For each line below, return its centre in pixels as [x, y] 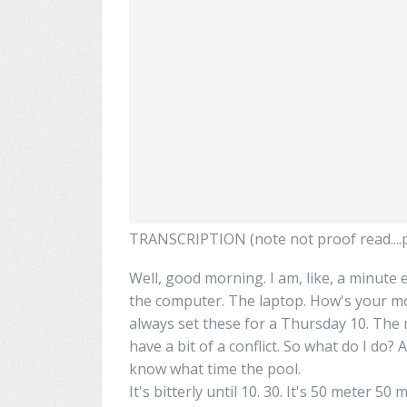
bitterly [176, 391]
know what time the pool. [215, 368]
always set [164, 323]
